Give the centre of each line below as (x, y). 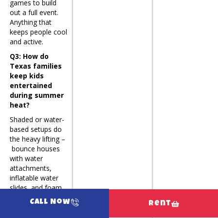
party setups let (34, 197)
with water (26, 158)
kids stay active (34, 207)
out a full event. (34, 12)
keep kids (27, 75)
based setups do (36, 129)
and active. (27, 41)
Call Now (50, 202)
